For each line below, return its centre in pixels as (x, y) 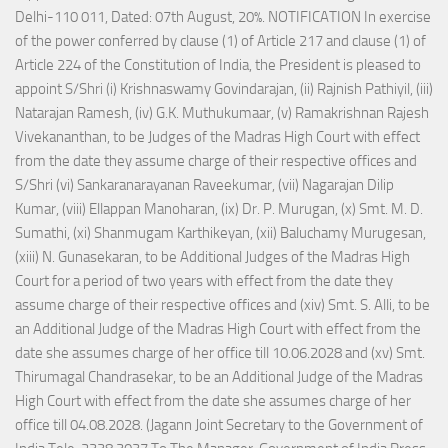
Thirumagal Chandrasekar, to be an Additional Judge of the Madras (219, 377)
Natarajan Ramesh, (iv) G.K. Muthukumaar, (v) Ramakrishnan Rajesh (222, 113)
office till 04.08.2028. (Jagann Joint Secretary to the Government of (219, 425)
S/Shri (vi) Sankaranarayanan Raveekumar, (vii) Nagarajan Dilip (204, 185)
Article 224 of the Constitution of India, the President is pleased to (218, 65)
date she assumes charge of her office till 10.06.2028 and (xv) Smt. (220, 353)
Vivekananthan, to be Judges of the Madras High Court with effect (217, 137)
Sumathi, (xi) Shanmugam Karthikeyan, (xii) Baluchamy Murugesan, (220, 233)
